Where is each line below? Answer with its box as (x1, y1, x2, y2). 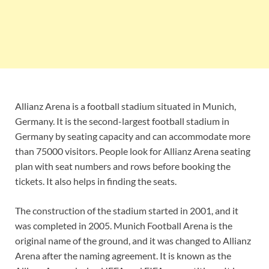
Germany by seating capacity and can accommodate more (15, 130, 250, 142)
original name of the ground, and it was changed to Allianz (15, 234, 251, 246)
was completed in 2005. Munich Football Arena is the (15, 219, 232, 231)
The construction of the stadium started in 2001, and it (15, 204, 238, 216)
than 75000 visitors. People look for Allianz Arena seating (15, 145, 250, 157)
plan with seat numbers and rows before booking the (15, 160, 231, 172)
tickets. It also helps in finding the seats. (15, 175, 177, 187)
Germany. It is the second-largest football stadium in (15, 115, 229, 127)
